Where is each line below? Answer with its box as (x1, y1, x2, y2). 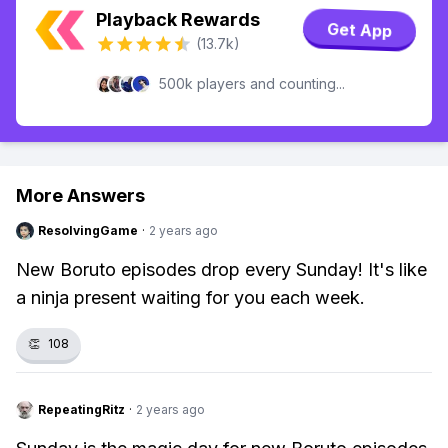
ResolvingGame (38, 223, 138, 238)
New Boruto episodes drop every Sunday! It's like (16, 259, 427, 280)
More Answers (16, 185, 145, 206)
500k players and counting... (159, 75, 345, 92)
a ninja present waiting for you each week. (16, 287, 365, 308)
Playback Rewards (96, 9, 260, 30)
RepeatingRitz (38, 402, 125, 417)
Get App (326, 18, 393, 42)
